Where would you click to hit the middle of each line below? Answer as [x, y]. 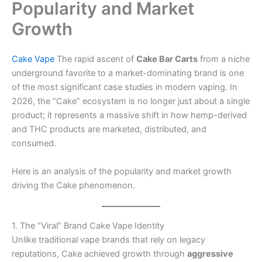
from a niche [224, 59]
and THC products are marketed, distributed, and [109, 130]
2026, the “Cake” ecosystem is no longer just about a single [131, 101]
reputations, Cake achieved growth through [99, 254]
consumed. [34, 144]
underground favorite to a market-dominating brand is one [128, 73]
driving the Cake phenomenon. [73, 185]
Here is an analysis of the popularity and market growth [122, 171]
